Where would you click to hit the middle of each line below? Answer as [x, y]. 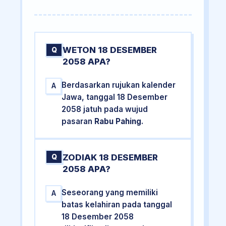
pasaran [78, 122]
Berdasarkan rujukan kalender [119, 85]
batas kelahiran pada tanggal [117, 204]
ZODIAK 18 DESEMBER [110, 157]
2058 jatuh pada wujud [105, 109]
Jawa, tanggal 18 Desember [115, 97]
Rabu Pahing [118, 122]
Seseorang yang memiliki [110, 192]
